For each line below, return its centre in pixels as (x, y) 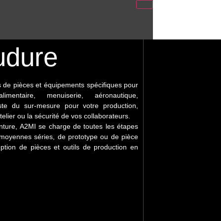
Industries (79, 92)
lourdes (70, 111)
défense (128, 129)
